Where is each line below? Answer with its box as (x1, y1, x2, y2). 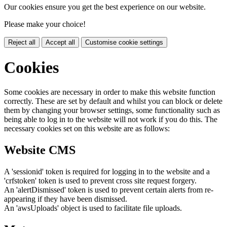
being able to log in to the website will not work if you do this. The (4, 115, 217, 124)
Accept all (46, 38, 75, 46)
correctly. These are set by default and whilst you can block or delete (4, 97, 222, 106)
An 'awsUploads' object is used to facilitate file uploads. (4, 204, 182, 213)
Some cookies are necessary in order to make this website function (4, 88, 215, 97)
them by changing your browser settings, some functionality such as (4, 106, 220, 115)
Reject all (8, 38, 35, 46)
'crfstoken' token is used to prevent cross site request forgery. (4, 176, 197, 185)
